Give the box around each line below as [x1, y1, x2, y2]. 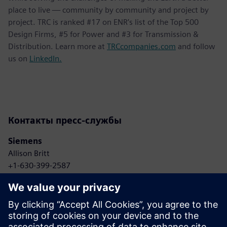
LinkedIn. [29, 53, 62, 63]
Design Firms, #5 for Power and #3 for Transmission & [8, 29, 199, 39]
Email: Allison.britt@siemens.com [8, 172, 127, 182]
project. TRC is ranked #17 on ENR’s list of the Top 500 [8, 17, 199, 27]
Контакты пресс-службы [8, 115, 122, 126]
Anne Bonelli [8, 209, 52, 219]
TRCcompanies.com [107, 41, 176, 51]
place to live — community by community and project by [8, 5, 209, 15]
